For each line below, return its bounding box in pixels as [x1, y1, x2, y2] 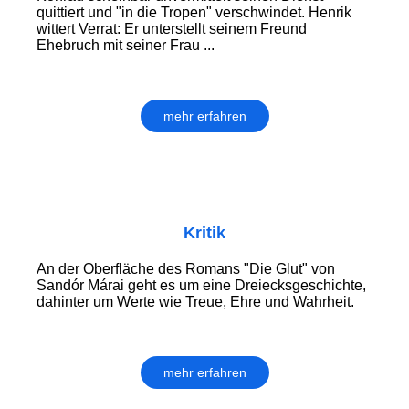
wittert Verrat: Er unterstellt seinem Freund [37, 21, 307, 37]
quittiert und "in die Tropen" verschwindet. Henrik [37, 5, 351, 21]
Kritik [184, 224, 225, 243]
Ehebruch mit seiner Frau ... [37, 37, 215, 54]
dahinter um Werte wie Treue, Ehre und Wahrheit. [37, 294, 354, 310]
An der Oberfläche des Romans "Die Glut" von [37, 261, 335, 278]
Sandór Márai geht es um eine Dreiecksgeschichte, [37, 278, 366, 294]
